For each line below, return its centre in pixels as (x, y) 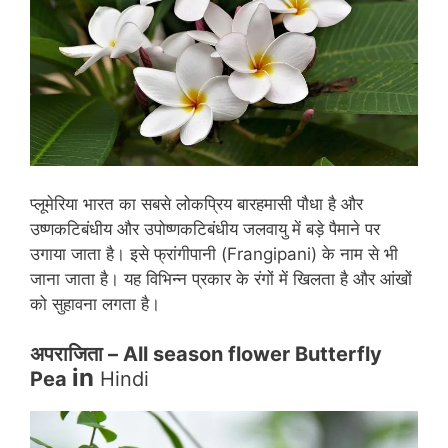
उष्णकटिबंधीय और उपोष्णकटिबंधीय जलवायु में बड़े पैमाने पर (205, 228)
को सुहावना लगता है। (95, 303)
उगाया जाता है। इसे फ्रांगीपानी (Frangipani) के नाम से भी (214, 253)
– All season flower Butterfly (242, 354)
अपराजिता (66, 354)
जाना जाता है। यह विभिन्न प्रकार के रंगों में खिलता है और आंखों (221, 278)
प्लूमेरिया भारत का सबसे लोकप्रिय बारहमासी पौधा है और (196, 203)
